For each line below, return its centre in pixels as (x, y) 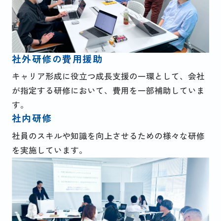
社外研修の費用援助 (57, 58)
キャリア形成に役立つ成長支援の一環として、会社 (108, 76)
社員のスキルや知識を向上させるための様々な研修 (108, 135)
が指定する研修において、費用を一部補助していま (108, 91)
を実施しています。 (49, 150)
